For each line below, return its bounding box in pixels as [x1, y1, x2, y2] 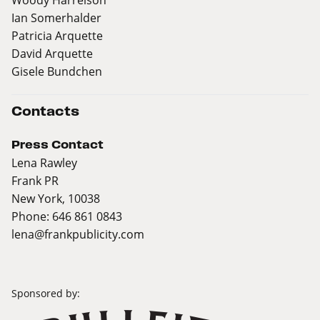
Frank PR [11, 173, 59, 189]
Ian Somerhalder [11, 10, 101, 26]
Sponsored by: [11, 286, 80, 301]
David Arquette [11, 46, 93, 61]
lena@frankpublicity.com [11, 226, 144, 242]
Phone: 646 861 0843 [11, 209, 122, 224]
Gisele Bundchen [11, 64, 102, 79]
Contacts [11, 104, 79, 119]
